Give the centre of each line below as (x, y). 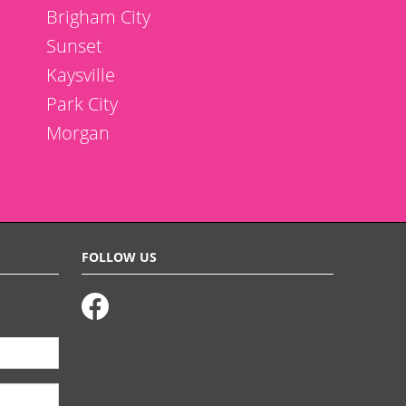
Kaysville (81, 75)
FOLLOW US (119, 257)
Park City (82, 104)
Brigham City (98, 17)
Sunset (74, 46)
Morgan (78, 133)
